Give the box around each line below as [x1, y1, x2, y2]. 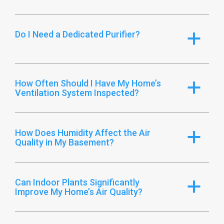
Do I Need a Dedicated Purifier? [15, 28, 140, 39]
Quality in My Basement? [15, 136, 114, 147]
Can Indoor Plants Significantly [15, 176, 139, 187]
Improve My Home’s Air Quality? [15, 186, 142, 197]
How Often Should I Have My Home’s [15, 77, 161, 88]
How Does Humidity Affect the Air [15, 127, 150, 138]
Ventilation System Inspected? [15, 87, 139, 98]
